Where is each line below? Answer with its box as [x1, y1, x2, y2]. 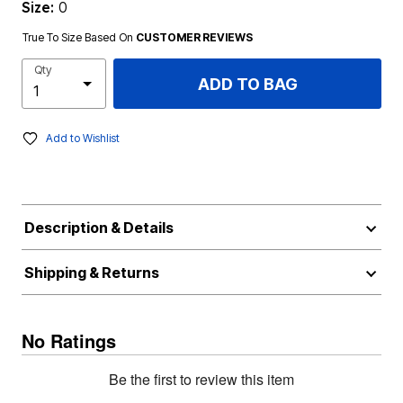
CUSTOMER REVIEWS [136, 31, 253, 44]
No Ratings [22, 327, 116, 354]
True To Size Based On [22, 31, 136, 44]
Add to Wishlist [46, 131, 120, 145]
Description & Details [23, 219, 174, 237]
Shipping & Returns [23, 264, 159, 282]
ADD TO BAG [197, 74, 298, 94]
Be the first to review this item [109, 369, 294, 390]
